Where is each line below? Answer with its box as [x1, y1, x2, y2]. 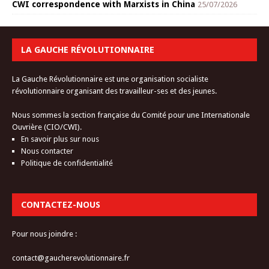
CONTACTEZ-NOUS [21, 198, 100, 210]
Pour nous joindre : [12, 229, 77, 238]
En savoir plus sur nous [21, 134, 99, 144]
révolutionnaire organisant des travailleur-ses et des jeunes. [12, 86, 217, 95]
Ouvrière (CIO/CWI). [12, 122, 82, 131]
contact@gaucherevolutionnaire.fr [12, 253, 130, 262]
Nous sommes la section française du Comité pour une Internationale [12, 110, 250, 119]
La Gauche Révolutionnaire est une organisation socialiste [12, 74, 208, 83]
